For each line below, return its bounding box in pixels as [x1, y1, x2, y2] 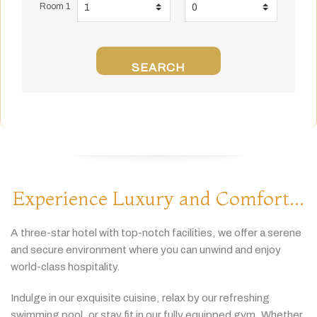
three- [21, 226, 51, 239]
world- [11, 260, 41, 273]
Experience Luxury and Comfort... [13, 186, 304, 210]
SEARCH [132, 62, 185, 74]
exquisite [76, 291, 123, 304]
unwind [200, 243, 235, 256]
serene [267, 226, 301, 239]
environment [66, 243, 129, 256]
